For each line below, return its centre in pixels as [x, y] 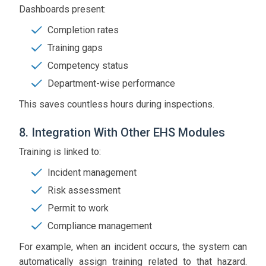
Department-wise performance [111, 84]
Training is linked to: [60, 152]
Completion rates [83, 30]
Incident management [92, 173]
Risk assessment [84, 191]
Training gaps [75, 48]
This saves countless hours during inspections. [117, 104]
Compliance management [100, 226]
